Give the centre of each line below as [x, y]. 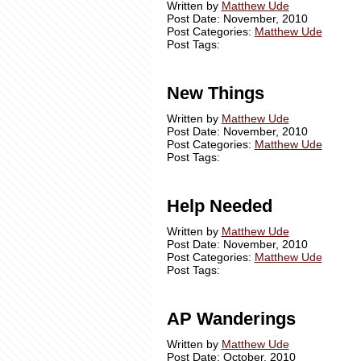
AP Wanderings [231, 319]
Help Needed [219, 206]
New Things [215, 93]
